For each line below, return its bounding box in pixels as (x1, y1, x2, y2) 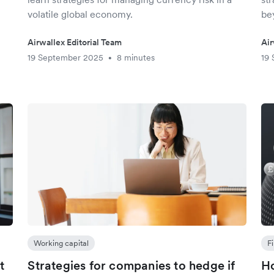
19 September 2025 (28, 52, 104, 63)
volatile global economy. (28, 8, 133, 20)
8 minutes (117, 52, 155, 63)
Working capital (34, 238, 89, 248)
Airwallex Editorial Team (28, 37, 122, 48)
